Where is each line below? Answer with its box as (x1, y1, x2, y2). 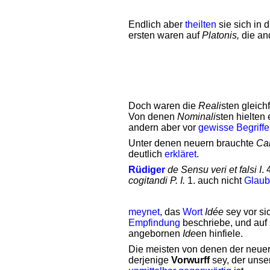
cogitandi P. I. (128, 175, 185, 186)
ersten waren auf (128, 30, 202, 40)
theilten (185, 19, 216, 30)
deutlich (128, 149, 165, 159)
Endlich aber (128, 19, 185, 30)
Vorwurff (171, 255, 210, 265)
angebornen (128, 228, 183, 239)
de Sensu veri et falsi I (168, 165, 262, 175)
